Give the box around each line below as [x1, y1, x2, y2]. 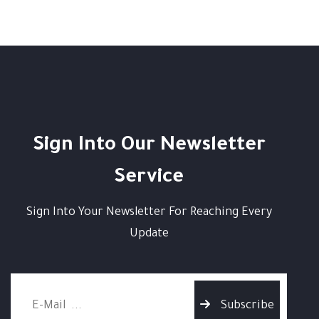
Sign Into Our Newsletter [32, 135, 266, 157]
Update [129, 227, 169, 241]
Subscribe [221, 299, 274, 313]
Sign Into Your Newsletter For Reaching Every [26, 206, 272, 219]
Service [114, 167, 184, 189]
